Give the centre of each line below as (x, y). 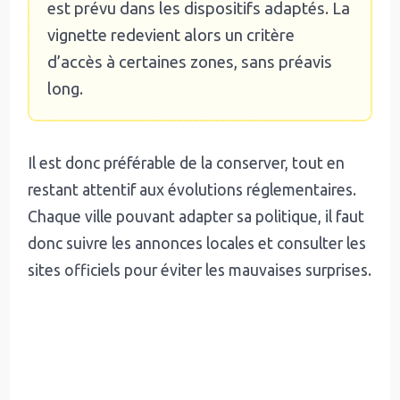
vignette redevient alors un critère (171, 35)
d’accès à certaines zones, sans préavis (189, 62)
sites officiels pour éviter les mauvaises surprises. (200, 270)
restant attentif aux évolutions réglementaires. (192, 189)
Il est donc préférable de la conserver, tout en (187, 162)
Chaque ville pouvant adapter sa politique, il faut (196, 216)
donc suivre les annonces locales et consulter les (197, 243)
